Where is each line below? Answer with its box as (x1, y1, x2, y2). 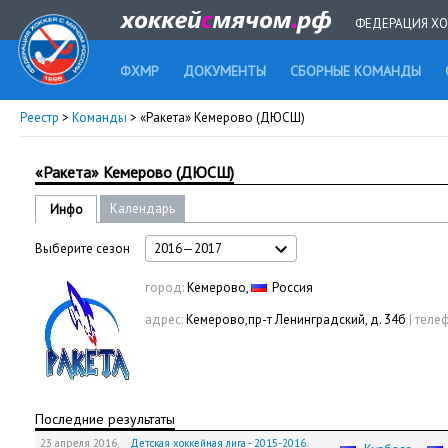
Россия (272, 279, 313, 296)
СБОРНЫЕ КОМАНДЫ (290, 62, 421, 80)
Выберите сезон (35, 240, 130, 257)
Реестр (20, 109, 59, 126)
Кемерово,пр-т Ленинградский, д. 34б (183, 311, 409, 328)
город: (145, 279, 184, 296)
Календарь (110, 200, 175, 217)
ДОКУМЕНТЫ (183, 62, 266, 80)
